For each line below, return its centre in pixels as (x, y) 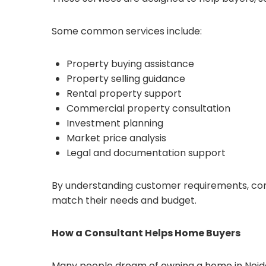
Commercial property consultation (148, 108)
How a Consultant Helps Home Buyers (146, 233)
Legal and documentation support (146, 153)
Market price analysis (116, 138)
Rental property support (124, 94)
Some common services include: (127, 31)
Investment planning (115, 123)
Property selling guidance (126, 79)
